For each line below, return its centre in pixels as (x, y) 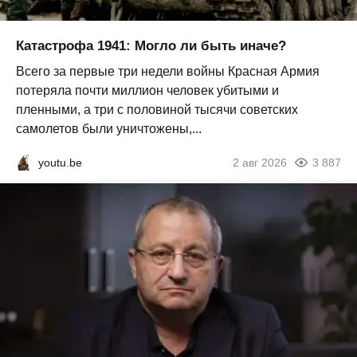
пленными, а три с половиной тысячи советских (157, 109)
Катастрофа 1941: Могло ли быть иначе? (151, 45)
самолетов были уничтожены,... (109, 128)
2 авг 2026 (260, 162)
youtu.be (60, 162)
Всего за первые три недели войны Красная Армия (168, 71)
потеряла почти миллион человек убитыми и (147, 90)
